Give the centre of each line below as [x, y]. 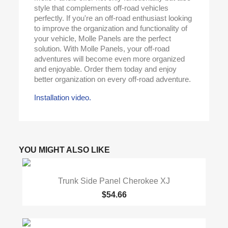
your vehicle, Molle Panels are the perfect [103, 38]
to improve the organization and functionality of [111, 28]
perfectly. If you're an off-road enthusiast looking [113, 18]
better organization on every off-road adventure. [113, 79]
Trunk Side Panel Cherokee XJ [114, 181]
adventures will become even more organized [110, 59]
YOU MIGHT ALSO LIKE [65, 150]
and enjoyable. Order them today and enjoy [106, 69]
